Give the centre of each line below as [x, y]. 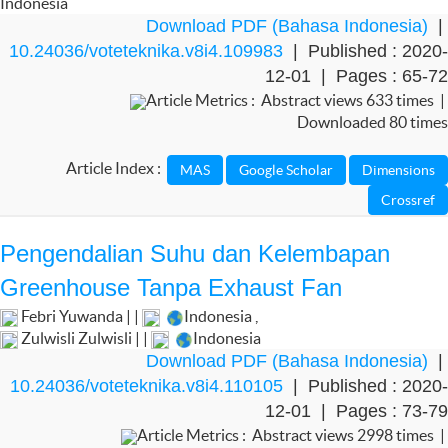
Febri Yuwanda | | [80, 316]
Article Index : [116, 168]
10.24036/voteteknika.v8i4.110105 [146, 386]
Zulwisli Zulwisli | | [84, 338]
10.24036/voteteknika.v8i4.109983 [146, 51]
